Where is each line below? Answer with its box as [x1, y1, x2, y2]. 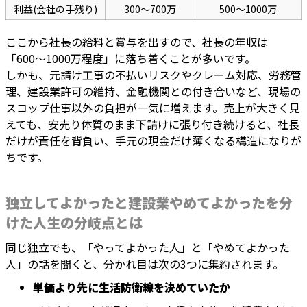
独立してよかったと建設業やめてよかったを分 [5, 193, 293, 213]
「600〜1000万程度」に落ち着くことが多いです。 [5, 50, 256, 67]
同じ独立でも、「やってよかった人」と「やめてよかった [5, 239, 290, 256]
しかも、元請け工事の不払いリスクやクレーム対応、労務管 [5, 66, 302, 84]
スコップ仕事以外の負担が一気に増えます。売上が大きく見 [5, 99, 300, 116]
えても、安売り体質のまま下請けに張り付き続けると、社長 [5, 116, 299, 133]
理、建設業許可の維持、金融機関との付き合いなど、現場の [5, 83, 301, 100]
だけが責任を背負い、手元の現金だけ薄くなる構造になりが [5, 132, 302, 149]
